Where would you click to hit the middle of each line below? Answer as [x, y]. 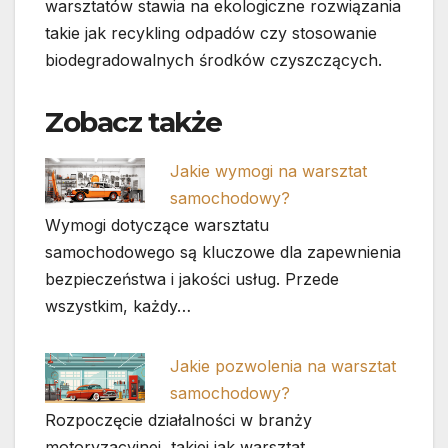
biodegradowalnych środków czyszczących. [213, 60]
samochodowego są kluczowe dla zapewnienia [223, 252]
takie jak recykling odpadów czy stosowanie [211, 33]
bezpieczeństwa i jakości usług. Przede [192, 279]
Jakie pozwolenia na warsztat [283, 366]
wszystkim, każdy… [118, 306]
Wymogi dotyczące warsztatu [157, 225]
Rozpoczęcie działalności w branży [178, 420]
